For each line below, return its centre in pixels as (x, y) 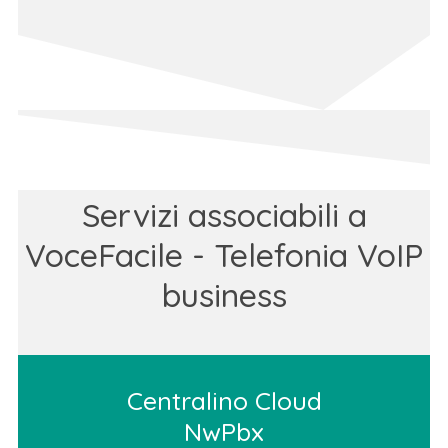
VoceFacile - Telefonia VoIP (224, 254)
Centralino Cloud (224, 400)
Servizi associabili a (224, 214)
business (224, 294)
